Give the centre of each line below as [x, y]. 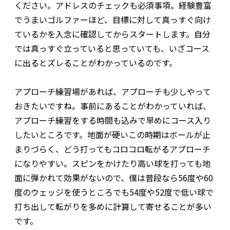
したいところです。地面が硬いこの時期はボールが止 [112, 135]
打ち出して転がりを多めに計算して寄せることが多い [113, 207]
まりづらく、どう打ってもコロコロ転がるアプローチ [112, 149]
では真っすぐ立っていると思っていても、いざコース [112, 49]
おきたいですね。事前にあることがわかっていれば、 [113, 106]
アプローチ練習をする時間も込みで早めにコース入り [113, 120]
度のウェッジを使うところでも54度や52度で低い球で [114, 192]
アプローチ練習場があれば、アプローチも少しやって [113, 92]
